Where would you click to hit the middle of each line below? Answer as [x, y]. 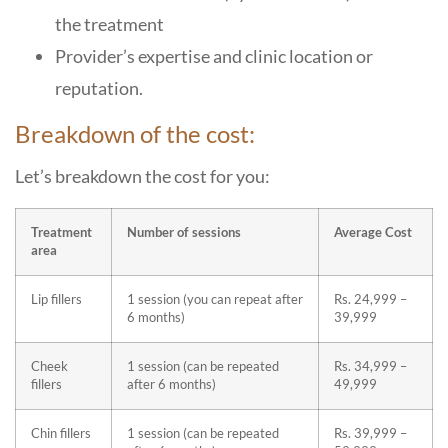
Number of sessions [185, 232]
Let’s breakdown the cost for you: [144, 176]
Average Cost [374, 232]
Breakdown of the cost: [137, 133]
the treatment [111, 24]
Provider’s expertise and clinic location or [214, 56]
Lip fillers [58, 299]
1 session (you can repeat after [215, 299]
